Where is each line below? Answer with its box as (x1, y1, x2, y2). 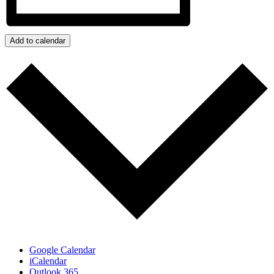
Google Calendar (29, 244, 95, 255)
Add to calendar (10, 36, 65, 46)
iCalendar (29, 255, 67, 266)
